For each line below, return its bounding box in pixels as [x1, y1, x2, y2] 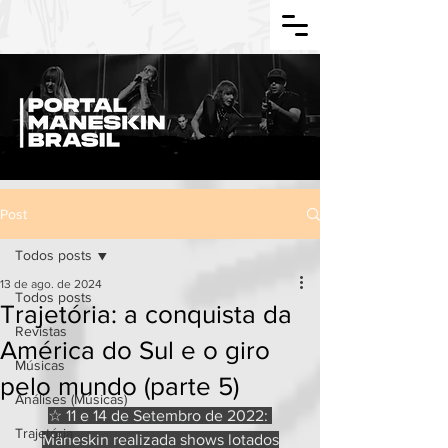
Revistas [15, 323, 67, 339]
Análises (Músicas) [15, 391, 127, 407]
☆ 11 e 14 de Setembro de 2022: [48, 407, 272, 424]
